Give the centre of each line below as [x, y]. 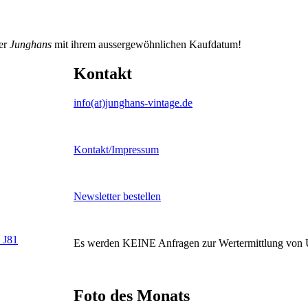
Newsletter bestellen [117, 196]
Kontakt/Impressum [116, 149]
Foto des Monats [132, 295]
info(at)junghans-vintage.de [133, 102]
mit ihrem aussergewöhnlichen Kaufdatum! [146, 44]
